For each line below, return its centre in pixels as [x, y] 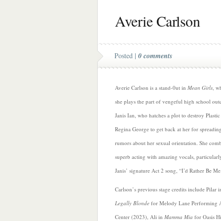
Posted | [126, 55]
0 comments [155, 56]
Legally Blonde [132, 203]
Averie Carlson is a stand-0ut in [151, 88]
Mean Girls [200, 88]
